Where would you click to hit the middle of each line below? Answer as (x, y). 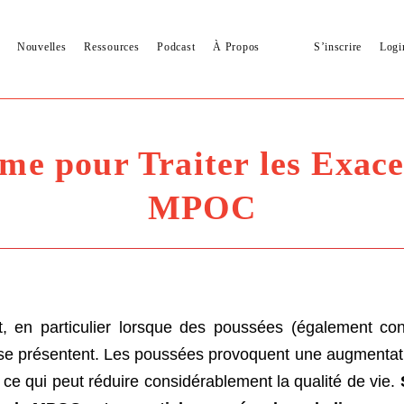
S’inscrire (337, 47)
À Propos (236, 47)
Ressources (112, 47)
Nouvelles (42, 47)
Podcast (176, 47)
